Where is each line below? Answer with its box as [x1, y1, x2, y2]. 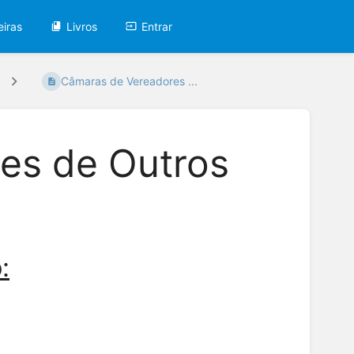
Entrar [141, 19, 173, 33]
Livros [66, 19, 98, 33]
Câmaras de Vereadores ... [61, 74, 198, 88]
